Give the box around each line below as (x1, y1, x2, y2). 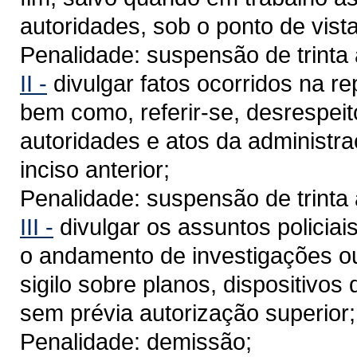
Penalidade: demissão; (20, 328, 252, 355)
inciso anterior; (20, 155, 170, 182)
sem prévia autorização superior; (20, 299, 355, 326)
